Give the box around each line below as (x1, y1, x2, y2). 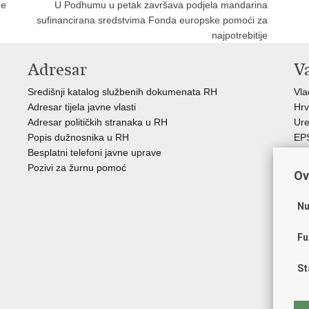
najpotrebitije (212, 30, 268, 41)
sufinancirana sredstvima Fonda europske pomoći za (37, 14, 268, 26)
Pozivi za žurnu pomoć (28, 162, 126, 173)
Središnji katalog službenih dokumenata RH (28, 86, 217, 97)
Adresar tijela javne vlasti (28, 101, 136, 112)
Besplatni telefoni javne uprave (28, 147, 161, 158)
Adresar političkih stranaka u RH (28, 117, 168, 128)
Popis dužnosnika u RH (28, 132, 129, 143)
